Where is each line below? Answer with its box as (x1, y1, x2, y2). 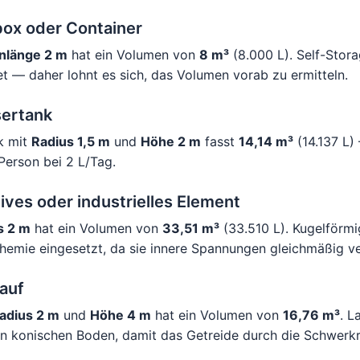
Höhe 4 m (90, 307, 151, 323)
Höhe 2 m (141, 133, 201, 149)
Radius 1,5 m (31, 133, 110, 149)
